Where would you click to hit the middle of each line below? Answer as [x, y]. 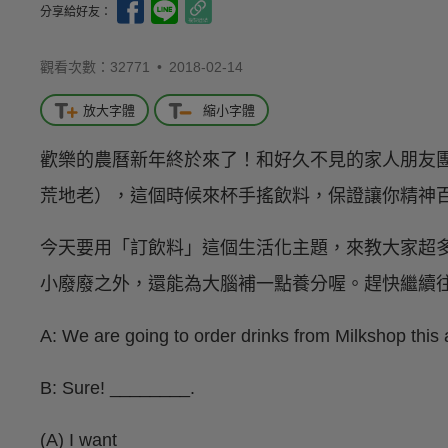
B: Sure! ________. [117, 388]
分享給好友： [77, 11]
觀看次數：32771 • [104, 67]
